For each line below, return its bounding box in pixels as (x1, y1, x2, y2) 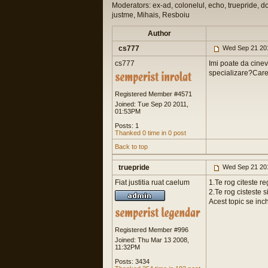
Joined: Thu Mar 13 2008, (115, 236, 189, 243)
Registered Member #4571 (115, 90, 192, 98)
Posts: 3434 (115, 258, 150, 265)
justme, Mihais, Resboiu (112, 11, 190, 19)
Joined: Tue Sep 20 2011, (115, 100, 188, 108)
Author (147, 29, 171, 38)
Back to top (115, 143, 148, 150)
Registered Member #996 (115, 226, 188, 233)
